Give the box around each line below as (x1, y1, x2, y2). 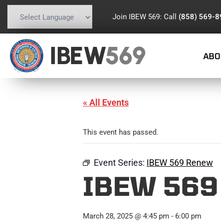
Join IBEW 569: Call (112, 12, 179, 21)
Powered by (5, 30, 45, 38)
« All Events (83, 97, 129, 108)
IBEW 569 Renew (147, 157, 213, 168)
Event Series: (94, 157, 147, 168)
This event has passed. (83, 128, 158, 137)
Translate (63, 30, 94, 38)
